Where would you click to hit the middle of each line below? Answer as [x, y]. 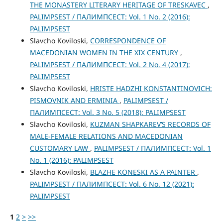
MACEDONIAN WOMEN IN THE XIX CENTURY [105, 52]
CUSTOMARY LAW [60, 148]
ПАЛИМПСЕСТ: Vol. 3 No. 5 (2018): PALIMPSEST [108, 112]
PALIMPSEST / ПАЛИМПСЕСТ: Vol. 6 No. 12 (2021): [112, 184]
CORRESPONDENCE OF [128, 40]
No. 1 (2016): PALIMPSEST [71, 160]
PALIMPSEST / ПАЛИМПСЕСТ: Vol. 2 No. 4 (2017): [110, 64]
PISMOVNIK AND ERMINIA [74, 100]
